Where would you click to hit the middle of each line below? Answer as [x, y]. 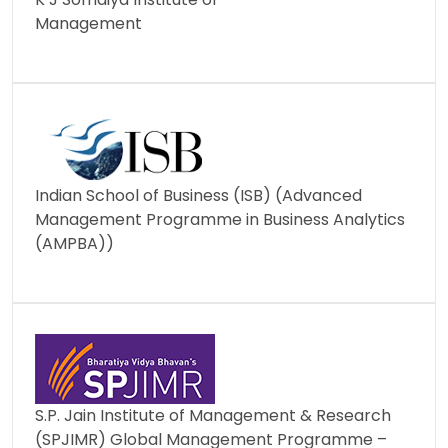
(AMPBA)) [74, 244]
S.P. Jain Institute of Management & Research [213, 416]
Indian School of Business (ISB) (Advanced [198, 196]
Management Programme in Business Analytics [220, 220]
